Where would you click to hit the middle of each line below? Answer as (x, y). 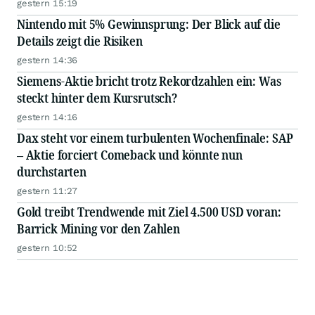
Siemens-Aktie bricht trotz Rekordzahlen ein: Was (149, 81)
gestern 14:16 (47, 117)
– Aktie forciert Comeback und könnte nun (130, 155)
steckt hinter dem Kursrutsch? (97, 98)
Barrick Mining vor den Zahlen (98, 229)
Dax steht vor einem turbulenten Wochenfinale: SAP (155, 138)
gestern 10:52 (47, 248)
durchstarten (52, 172)
